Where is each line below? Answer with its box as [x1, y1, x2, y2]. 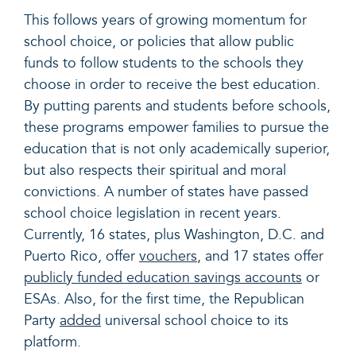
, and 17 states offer [197, 247, 323, 266]
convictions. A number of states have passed [24, 183, 308, 202]
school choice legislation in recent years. [24, 204, 281, 223]
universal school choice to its [101, 311, 288, 331]
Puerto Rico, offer [24, 247, 139, 266]
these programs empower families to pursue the [24, 118, 329, 137]
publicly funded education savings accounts [24, 269, 302, 288]
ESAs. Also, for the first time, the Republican [24, 290, 304, 309]
